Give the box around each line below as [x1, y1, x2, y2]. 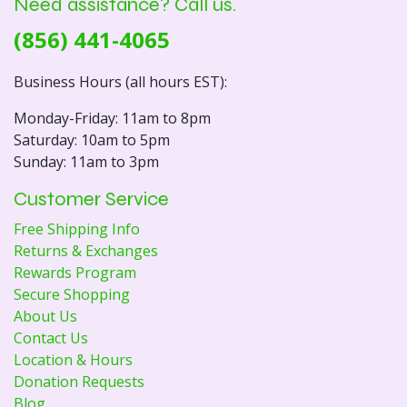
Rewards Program [14, 262, 136, 283]
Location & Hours [14, 349, 133, 370]
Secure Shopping [14, 283, 130, 304]
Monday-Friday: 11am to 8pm [14, 107, 211, 128]
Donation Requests [14, 371, 144, 392]
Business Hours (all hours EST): [14, 71, 227, 92]
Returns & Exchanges [14, 240, 158, 261]
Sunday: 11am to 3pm [14, 151, 159, 172]
